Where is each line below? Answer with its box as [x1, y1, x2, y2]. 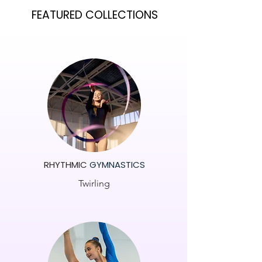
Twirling [78, 178, 110, 189]
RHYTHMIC [43, 158, 89, 171]
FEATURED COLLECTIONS [31, 7, 158, 23]
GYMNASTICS [89, 158, 145, 171]
